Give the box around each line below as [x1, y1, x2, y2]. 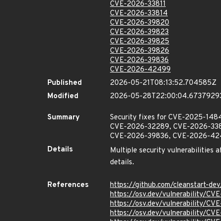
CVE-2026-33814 [110, 9, 168, 18]
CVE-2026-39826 [110, 46, 169, 56]
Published [47, 78, 82, 88]
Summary [47, 113, 80, 122]
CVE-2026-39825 [110, 37, 169, 46]
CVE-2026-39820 [110, 18, 169, 28]
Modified [47, 92, 78, 101]
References [47, 181, 89, 190]
